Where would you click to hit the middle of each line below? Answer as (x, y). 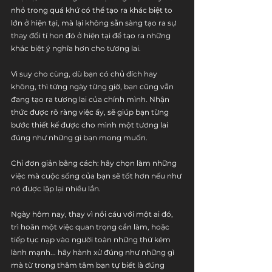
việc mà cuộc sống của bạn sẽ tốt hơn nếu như (97, 176)
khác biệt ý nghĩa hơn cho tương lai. (76, 48)
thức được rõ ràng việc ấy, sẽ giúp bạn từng (91, 112)
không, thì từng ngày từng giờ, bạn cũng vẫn (93, 87)
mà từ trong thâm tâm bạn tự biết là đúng (89, 265)
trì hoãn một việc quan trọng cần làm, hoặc (91, 227)
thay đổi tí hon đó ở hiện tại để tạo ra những (92, 36)
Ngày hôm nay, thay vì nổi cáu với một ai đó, (93, 214)
